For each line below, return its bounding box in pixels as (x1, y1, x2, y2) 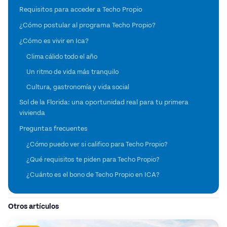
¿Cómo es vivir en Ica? (19, 37, 89, 45)
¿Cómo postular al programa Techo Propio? (19, 21, 156, 29)
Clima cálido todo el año (26, 53, 97, 60)
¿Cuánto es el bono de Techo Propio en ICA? (26, 171, 160, 178)
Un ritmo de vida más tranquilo (26, 68, 119, 75)
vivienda (19, 109, 45, 117)
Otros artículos (8, 202, 59, 210)
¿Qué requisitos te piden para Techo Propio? (26, 156, 160, 163)
